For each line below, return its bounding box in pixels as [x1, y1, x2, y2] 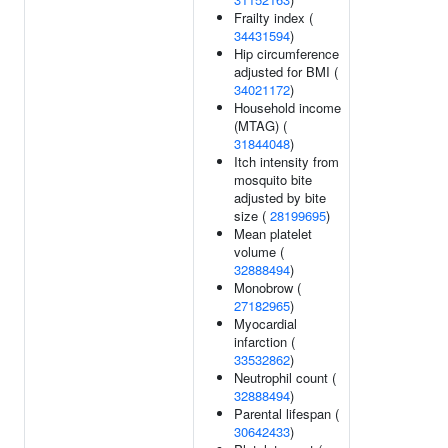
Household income [234, 98, 341, 117]
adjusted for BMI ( [234, 62, 338, 81]
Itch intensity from [234, 152, 339, 171]
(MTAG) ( [234, 116, 287, 135]
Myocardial [234, 314, 297, 333]
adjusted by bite [234, 188, 326, 207]
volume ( [234, 242, 284, 261]
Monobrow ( [234, 278, 301, 297]
